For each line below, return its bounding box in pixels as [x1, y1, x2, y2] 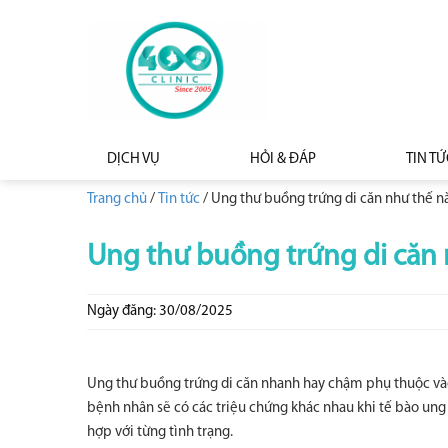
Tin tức [158, 192, 200, 207]
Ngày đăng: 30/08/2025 [87, 304, 233, 319]
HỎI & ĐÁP [250, 152, 316, 167]
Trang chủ [87, 192, 147, 207]
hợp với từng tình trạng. [87, 425, 233, 440]
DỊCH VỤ [107, 152, 160, 167]
